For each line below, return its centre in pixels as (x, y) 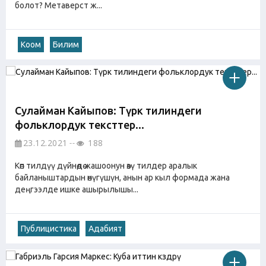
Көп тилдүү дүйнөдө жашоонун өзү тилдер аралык (106, 166)
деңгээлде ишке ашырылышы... (77, 190)
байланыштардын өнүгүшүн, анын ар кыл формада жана (122, 178)
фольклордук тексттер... (80, 125)
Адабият (105, 229)
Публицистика (49, 229)
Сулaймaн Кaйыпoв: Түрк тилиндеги (108, 111)
